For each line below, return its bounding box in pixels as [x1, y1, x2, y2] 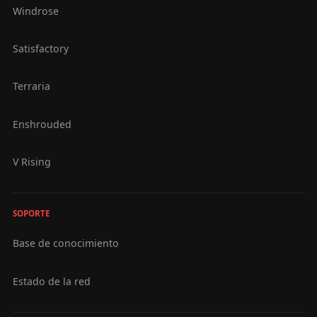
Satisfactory [12, 42, 69, 56]
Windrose [12, 4, 59, 18]
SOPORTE [12, 208, 50, 219]
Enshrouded [12, 117, 71, 131]
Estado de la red [12, 274, 91, 288]
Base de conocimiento [12, 236, 119, 250]
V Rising [12, 154, 51, 168]
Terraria [12, 79, 50, 93]
